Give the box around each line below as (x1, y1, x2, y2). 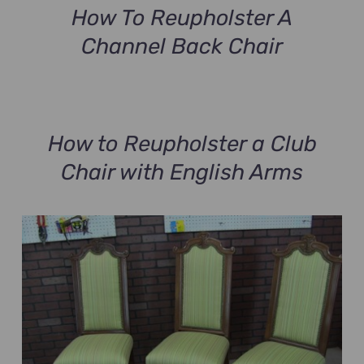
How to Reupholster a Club (47, 130, 317, 157)
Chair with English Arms (61, 158, 303, 185)
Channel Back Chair (81, 32, 283, 59)
